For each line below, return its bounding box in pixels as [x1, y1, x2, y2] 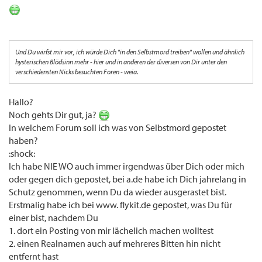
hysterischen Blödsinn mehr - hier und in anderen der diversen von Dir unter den [15, 57, 227, 67]
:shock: [9, 147, 35, 160]
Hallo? [9, 96, 33, 108]
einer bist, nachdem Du [9, 212, 98, 224]
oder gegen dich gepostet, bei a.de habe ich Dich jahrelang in [9, 173, 246, 185]
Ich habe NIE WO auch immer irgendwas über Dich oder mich [9, 160, 244, 173]
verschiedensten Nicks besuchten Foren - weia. [15, 67, 139, 77]
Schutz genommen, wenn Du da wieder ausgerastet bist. [9, 186, 226, 198]
